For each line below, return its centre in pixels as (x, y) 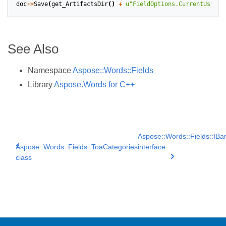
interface (152, 147)
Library (41, 84)
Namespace (50, 70)
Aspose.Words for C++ (94, 84)
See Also (33, 49)
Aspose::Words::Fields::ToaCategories (77, 147)
